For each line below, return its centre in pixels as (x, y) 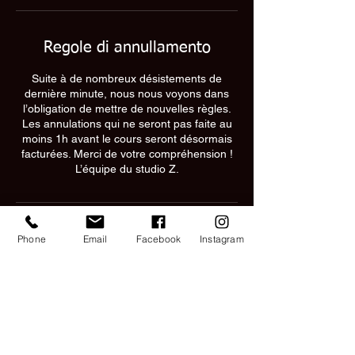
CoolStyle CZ (127, 270)
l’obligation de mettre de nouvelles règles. (127, 109)
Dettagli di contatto (127, 239)
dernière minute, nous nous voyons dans (127, 94)
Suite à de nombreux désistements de (127, 78)
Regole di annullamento (127, 48)
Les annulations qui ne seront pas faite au (127, 124)
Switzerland (127, 307)
